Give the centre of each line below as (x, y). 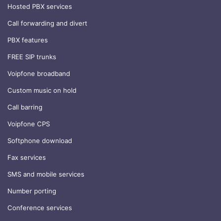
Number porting (32, 191)
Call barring (25, 107)
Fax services (27, 158)
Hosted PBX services (40, 7)
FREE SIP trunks (32, 57)
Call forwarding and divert (47, 23)
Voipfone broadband (39, 74)
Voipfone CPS (29, 124)
